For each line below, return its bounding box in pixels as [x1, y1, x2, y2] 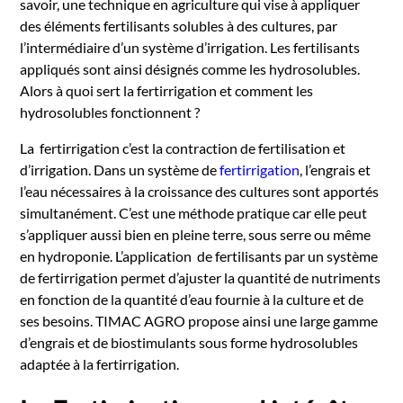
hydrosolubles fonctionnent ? [20, 103, 201, 121]
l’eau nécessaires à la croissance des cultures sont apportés [20, 183, 380, 200]
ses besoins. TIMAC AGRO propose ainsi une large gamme [20, 312, 379, 329]
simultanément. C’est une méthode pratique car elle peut [20, 204, 368, 221]
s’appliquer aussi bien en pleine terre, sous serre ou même [20, 226, 372, 243]
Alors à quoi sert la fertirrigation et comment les [20, 82, 314, 99]
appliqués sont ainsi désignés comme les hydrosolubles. [20, 60, 361, 77]
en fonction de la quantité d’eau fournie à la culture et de [20, 291, 364, 308]
